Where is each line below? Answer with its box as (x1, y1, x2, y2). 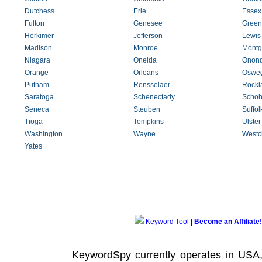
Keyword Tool (145, 218, 189, 226)
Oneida (133, 56, 157, 64)
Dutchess (25, 7, 54, 15)
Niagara (25, 56, 50, 64)
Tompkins (133, 118, 164, 126)
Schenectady (133, 93, 175, 101)
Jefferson (133, 32, 163, 40)
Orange (25, 68, 49, 77)
